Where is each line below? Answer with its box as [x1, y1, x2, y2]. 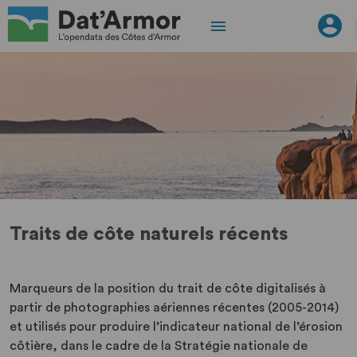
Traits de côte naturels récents [10, 225, 288, 244]
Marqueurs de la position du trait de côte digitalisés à [10, 282, 326, 295]
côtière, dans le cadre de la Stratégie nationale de [10, 339, 308, 352]
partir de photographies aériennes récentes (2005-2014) [10, 301, 339, 314]
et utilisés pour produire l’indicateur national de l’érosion [10, 320, 343, 333]
